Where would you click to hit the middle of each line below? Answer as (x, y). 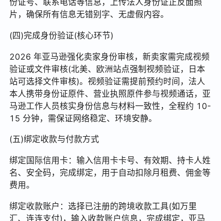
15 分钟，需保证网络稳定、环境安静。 (83, 118)
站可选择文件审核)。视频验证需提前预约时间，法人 (108, 81)
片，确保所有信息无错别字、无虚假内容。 (89, 14)
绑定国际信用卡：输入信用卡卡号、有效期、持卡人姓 (110, 161)
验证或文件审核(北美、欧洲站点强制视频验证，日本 (108, 69)
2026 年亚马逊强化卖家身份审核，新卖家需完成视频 (110, 56)
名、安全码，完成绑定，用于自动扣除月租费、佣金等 (110, 173)
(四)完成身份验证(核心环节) (62, 35)
